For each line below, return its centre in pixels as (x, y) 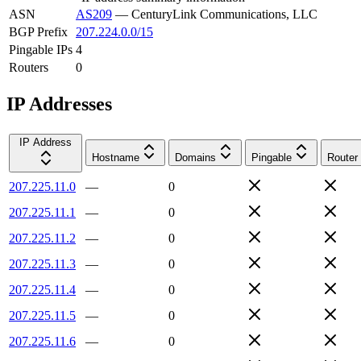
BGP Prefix (38, 31)
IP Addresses (59, 104)
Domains (195, 157)
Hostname (116, 157)
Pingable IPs (41, 49)
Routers (29, 67)
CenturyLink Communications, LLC (224, 14)
